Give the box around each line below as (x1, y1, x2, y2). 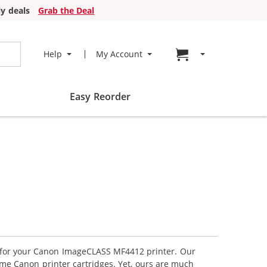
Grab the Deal (38, 5, 95, 16)
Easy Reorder (70, 90, 131, 103)
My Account (95, 48, 142, 60)
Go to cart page (195, 48, 257, 60)
